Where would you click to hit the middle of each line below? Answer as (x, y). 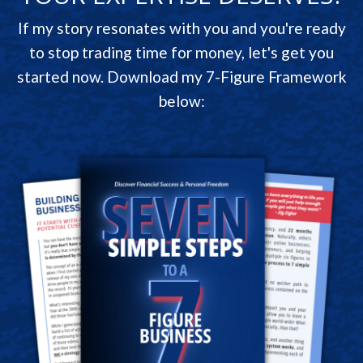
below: (181, 101)
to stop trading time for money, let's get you (181, 53)
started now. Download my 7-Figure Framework (181, 77)
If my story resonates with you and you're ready (181, 28)
